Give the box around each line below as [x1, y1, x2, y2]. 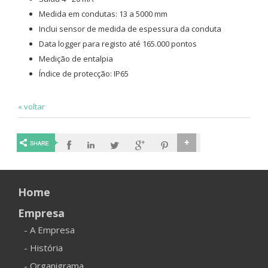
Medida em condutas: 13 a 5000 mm [39, 8, 167, 20]
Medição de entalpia [39, 53, 113, 65]
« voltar [18, 101, 45, 112]
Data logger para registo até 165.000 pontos [39, 38, 197, 50]
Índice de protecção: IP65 [39, 68, 129, 80]
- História [24, 242, 63, 254]
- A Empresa [24, 224, 75, 236]
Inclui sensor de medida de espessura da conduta [39, 23, 221, 35]
